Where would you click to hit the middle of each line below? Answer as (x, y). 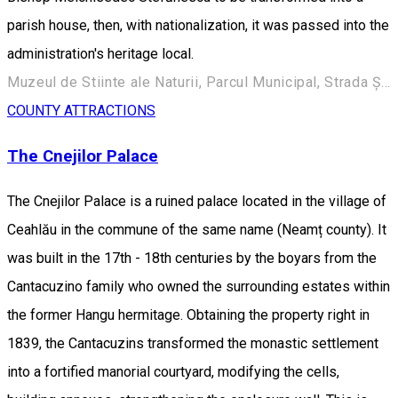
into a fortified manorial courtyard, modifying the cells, (173, 371)
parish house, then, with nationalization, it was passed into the (198, 26)
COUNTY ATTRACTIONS (81, 111)
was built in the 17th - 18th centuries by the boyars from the (192, 258)
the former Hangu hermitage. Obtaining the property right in (188, 314)
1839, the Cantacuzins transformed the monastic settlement (193, 343)
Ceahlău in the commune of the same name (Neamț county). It (197, 229)
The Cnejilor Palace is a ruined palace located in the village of (197, 201)
